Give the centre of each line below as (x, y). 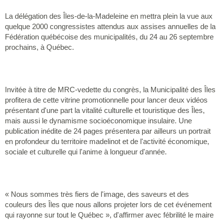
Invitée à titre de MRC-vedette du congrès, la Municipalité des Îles (110, 89)
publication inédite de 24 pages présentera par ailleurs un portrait (108, 131)
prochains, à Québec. (39, 47)
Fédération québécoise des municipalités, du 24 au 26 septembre (109, 37)
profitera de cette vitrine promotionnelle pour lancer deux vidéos (106, 100)
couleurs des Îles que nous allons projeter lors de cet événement (108, 204)
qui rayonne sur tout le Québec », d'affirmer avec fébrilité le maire (109, 215)
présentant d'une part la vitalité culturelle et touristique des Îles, (105, 110)
